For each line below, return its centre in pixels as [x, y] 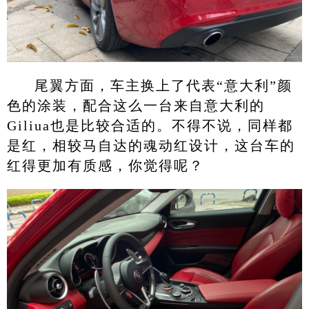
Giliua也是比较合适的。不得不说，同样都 [150, 125]
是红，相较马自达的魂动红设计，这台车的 [151, 145]
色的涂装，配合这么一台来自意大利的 [136, 105]
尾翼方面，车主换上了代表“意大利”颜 [163, 85]
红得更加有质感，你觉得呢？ [105, 165]
